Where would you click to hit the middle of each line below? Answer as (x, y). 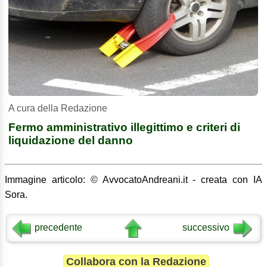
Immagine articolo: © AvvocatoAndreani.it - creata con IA (133, 179)
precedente (59, 227)
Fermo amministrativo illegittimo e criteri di (124, 127)
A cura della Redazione (58, 108)
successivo (206, 227)
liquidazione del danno (71, 140)
